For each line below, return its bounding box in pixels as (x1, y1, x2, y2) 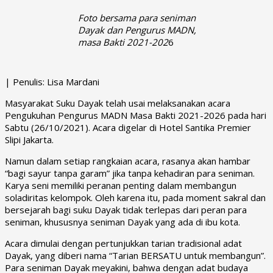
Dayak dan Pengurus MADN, (78, 23, 196, 36)
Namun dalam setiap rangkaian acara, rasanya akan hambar (5, 154, 250, 167)
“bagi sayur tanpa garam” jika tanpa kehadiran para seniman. (5, 166, 255, 179)
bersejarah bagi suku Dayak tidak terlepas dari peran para (5, 203, 247, 216)
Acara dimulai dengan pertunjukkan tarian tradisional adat (5, 236, 242, 249)
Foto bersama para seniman (78, 11, 196, 24)
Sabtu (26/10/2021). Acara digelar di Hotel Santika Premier (5, 121, 251, 133)
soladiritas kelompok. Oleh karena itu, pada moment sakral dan (5, 191, 266, 204)
